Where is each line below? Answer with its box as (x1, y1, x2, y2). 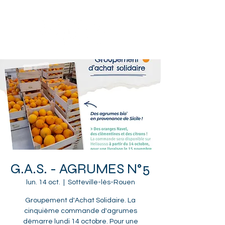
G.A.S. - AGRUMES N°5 (11, 160, 150, 177)
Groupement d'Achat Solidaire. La (25, 197, 136, 204)
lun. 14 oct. (26, 179, 60, 186)
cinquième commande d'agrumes (24, 207, 137, 214)
